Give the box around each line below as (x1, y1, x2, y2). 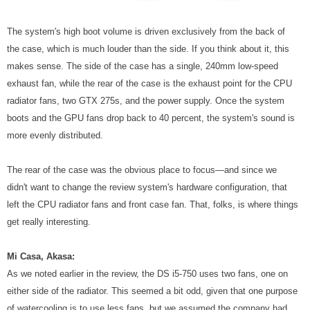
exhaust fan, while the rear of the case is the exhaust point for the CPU (7, 78, 292, 89)
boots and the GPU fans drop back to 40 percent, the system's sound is (7, 113, 295, 124)
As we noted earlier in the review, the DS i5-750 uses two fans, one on (7, 268, 288, 280)
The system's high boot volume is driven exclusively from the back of (7, 26, 285, 37)
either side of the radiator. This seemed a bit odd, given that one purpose (7, 286, 298, 297)
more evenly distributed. (7, 130, 103, 141)
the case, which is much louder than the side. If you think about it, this (7, 44, 289, 55)
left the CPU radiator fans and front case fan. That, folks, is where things (7, 199, 298, 210)
